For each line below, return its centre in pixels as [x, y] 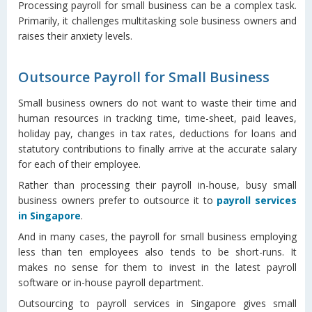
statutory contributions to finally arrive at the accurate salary [157, 148]
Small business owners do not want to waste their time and [157, 102]
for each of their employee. [79, 164]
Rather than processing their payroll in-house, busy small [157, 185]
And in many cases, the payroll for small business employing [157, 236]
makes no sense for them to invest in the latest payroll [157, 267]
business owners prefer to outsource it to [118, 200]
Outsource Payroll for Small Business [144, 77]
